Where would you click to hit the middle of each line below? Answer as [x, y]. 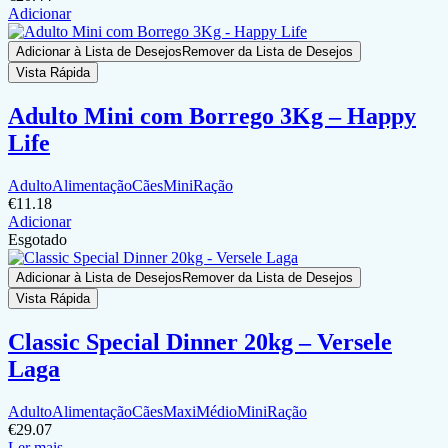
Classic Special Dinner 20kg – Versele [200, 341]
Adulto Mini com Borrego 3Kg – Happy [212, 115]
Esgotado [37, 239]
